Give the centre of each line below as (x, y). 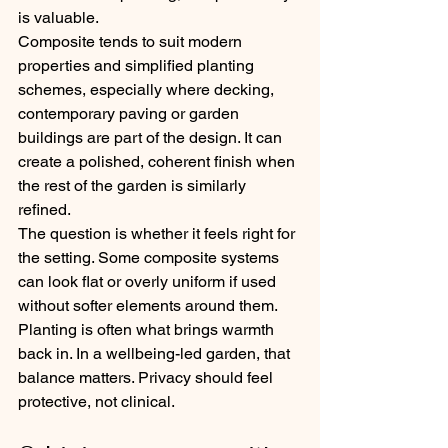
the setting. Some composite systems (150, 257)
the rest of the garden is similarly (134, 185)
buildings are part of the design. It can (152, 137)
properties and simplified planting (138, 65)
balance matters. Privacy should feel (147, 377)
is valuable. (58, 17)
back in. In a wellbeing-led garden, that (156, 353)
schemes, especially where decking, (148, 89)
